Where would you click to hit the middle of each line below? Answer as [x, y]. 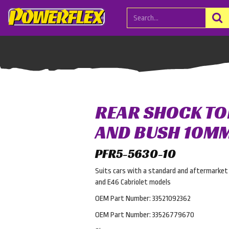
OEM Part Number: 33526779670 [145, 215]
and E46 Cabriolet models [133, 182]
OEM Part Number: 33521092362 [143, 199]
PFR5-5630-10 [135, 154]
